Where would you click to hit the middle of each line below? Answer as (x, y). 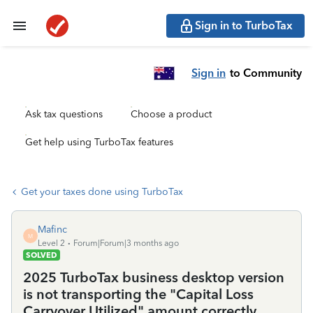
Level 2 (51, 243)
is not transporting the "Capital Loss (138, 294)
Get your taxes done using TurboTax (102, 192)
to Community (266, 73)
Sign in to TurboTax (244, 26)
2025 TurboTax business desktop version (154, 277)
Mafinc (52, 230)
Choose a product (171, 114)
